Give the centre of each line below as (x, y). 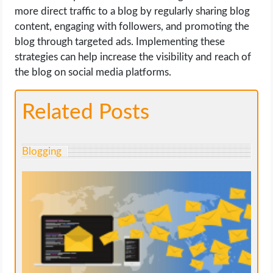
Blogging (42, 152)
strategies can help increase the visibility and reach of (133, 57)
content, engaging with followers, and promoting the (132, 27)
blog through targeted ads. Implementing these (120, 42)
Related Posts (86, 113)
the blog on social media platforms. (93, 73)
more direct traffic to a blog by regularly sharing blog (133, 12)
